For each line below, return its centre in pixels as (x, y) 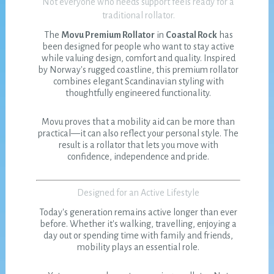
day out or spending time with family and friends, (139, 236)
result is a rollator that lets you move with (138, 145)
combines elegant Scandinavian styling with (138, 82)
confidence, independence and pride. (139, 157)
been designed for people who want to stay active (139, 47)
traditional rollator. (138, 16)
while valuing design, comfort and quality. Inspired (138, 58)
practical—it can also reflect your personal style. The (139, 134)
